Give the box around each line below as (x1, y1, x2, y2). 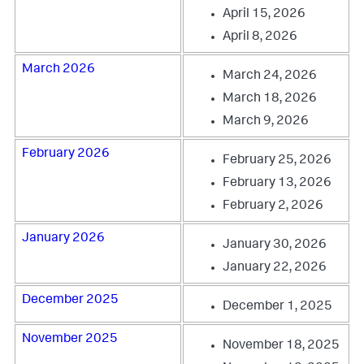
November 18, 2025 (223, 340, 340, 353)
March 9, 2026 (223, 115, 309, 128)
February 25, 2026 (223, 154, 331, 167)
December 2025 (22, 294, 119, 307)
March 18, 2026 (223, 93, 317, 106)
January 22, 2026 (223, 262, 327, 275)
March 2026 (22, 63, 95, 76)
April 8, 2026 (223, 31, 297, 44)
